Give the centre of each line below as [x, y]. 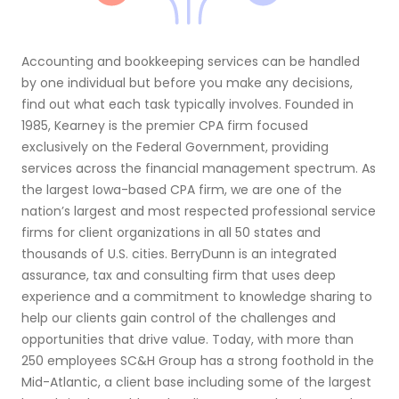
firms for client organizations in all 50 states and [171, 232]
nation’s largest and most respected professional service [199, 211]
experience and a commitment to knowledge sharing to [197, 296]
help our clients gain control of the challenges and [179, 318]
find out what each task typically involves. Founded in [187, 104]
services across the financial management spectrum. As [199, 168]
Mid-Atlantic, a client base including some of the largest [196, 382]
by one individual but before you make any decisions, [187, 82]
